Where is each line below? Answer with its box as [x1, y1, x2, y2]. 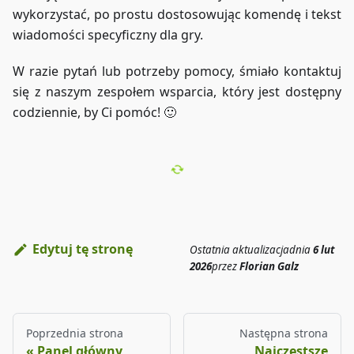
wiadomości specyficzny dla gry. [13, 26, 203, 44]
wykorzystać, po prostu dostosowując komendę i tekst [13, 6, 341, 24]
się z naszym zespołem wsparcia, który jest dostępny [13, 83, 341, 101]
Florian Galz [239, 258, 299, 273]
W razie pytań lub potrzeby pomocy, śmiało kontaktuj [13, 62, 341, 81]
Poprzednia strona [26, 325, 123, 341]
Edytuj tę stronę [32, 240, 133, 258]
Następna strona [239, 325, 328, 341]
